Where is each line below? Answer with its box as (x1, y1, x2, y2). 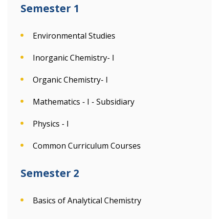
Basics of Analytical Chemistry (33, 195, 141, 206)
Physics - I (33, 118, 69, 129)
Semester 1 (21, 1, 79, 15)
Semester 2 (21, 166, 79, 180)
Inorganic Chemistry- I (33, 52, 114, 63)
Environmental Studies (33, 30, 115, 41)
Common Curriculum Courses (33, 140, 141, 151)
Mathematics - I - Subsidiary (33, 96, 134, 107)
